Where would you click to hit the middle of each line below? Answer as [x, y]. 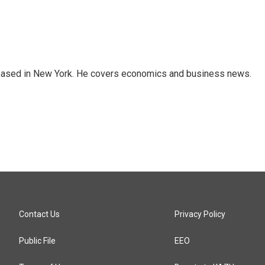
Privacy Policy [200, 214]
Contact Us [39, 214]
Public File [37, 241]
